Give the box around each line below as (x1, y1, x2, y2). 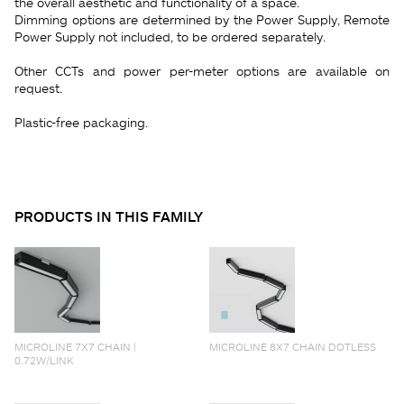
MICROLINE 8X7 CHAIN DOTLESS (209, 339, 376, 353)
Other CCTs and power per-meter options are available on (14, 62, 390, 78)
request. (14, 79, 62, 96)
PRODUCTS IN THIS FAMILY (14, 207, 203, 225)
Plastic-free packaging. (14, 114, 148, 130)
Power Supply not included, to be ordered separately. (14, 28, 326, 44)
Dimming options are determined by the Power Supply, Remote (14, 11, 390, 27)
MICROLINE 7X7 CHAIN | (14, 339, 136, 353)
